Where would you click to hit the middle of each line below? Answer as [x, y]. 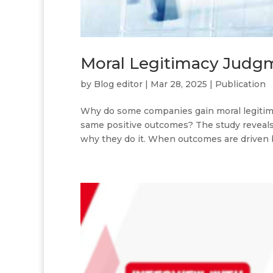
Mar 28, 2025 [179, 84]
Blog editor [118, 84]
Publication [240, 84]
